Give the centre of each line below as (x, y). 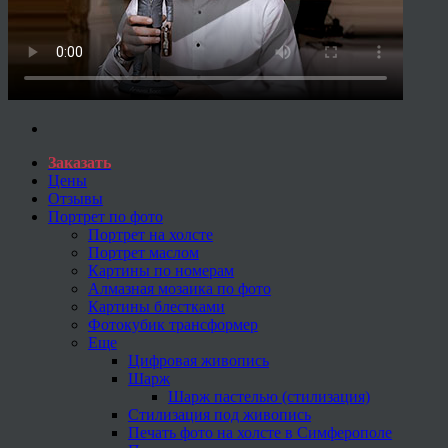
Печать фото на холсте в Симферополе (260, 432)
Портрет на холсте (150, 234)
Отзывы (75, 198)
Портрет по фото (105, 216)
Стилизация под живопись (219, 414)
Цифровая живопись (198, 360)
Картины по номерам (161, 270)
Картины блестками (156, 306)
